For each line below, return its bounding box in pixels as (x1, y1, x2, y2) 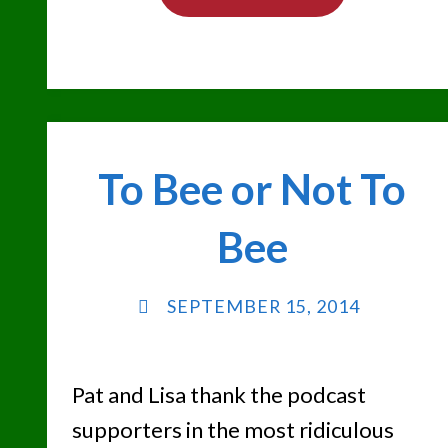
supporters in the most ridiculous (71, 415, 394, 443)
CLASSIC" (276, 88, 378, 113)
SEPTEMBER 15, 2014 (166, 295, 360, 318)
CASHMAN (276, 49, 389, 74)
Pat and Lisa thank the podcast (71, 380, 366, 408)
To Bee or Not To (98, 163, 407, 214)
